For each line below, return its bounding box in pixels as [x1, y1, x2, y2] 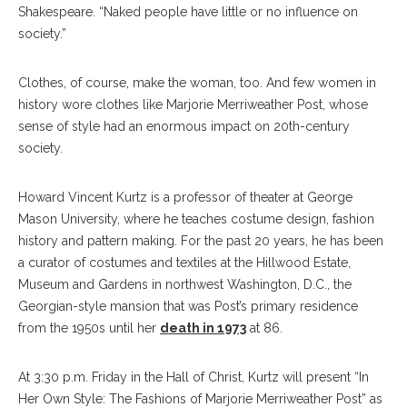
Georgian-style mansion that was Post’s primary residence [18, 299, 358, 313]
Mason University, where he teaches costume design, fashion [18, 212, 374, 226]
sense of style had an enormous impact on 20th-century [18, 119, 350, 134]
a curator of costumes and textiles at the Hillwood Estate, [18, 255, 351, 270]
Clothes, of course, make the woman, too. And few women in [18, 75, 376, 90]
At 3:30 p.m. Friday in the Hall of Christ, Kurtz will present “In [18, 370, 369, 384]
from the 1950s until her [18, 321, 160, 335]
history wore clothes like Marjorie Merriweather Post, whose [18, 97, 368, 112]
